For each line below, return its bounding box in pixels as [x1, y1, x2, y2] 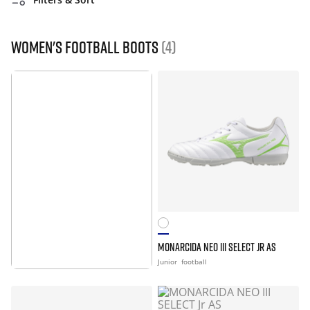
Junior [158, 257, 179, 266]
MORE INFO [97, 241, 141, 257]
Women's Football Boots [11, 37, 161, 57]
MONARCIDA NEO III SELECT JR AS [158, 240, 276, 254]
